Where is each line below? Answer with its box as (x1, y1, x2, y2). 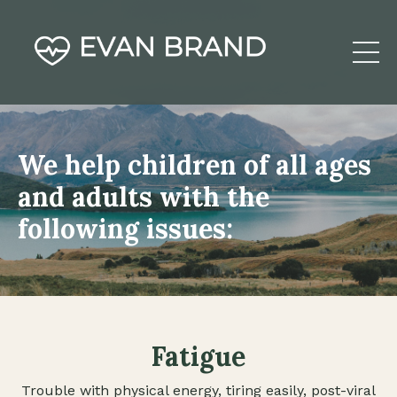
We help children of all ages (18, 148, 371, 183)
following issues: (18, 212, 233, 246)
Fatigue (152, 339, 245, 374)
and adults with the (18, 180, 269, 214)
